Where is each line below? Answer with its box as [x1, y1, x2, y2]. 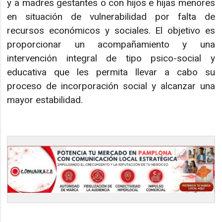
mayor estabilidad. [7, 94, 83, 106]
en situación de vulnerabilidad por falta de [7, 11, 215, 23]
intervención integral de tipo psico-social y [7, 53, 215, 64]
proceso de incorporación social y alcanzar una [7, 80, 215, 92]
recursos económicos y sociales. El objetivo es [7, 25, 215, 37]
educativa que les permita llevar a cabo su [7, 66, 215, 78]
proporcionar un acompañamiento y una [7, 39, 215, 51]
